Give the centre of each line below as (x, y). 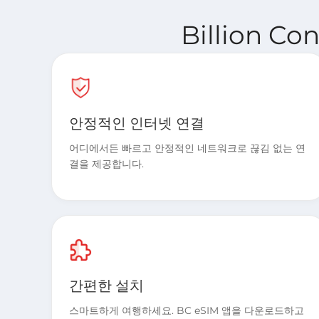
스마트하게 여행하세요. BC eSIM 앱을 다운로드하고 (187, 310)
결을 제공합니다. (106, 164)
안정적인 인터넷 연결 (137, 123)
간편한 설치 (106, 286)
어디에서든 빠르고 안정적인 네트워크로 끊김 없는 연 (187, 148)
